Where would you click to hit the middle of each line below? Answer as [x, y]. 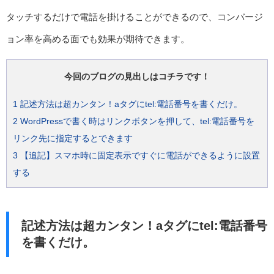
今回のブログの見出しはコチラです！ [137, 77]
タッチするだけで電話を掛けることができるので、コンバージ [135, 17]
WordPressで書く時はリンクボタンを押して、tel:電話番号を [136, 121]
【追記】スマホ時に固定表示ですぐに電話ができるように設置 [139, 156]
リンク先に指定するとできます [73, 139]
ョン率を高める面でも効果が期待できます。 [98, 39]
